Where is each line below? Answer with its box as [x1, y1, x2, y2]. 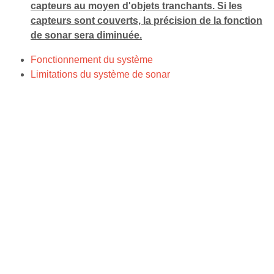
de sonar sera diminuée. [31, 29, 142, 40]
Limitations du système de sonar [31, 68, 170, 80]
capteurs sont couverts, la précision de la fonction [31, 15, 262, 26]
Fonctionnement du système [31, 54, 153, 65]
